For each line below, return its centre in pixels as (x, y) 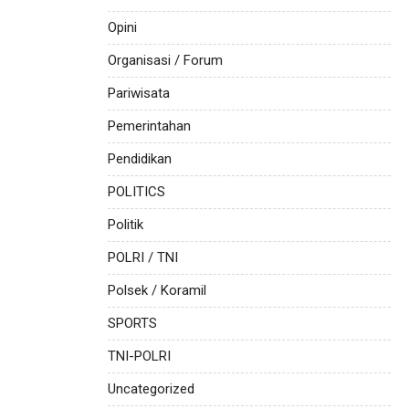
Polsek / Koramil (157, 290)
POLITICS (136, 191)
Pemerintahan (149, 126)
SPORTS (132, 323)
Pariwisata (139, 93)
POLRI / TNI (143, 257)
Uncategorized (151, 388)
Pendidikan (140, 158)
